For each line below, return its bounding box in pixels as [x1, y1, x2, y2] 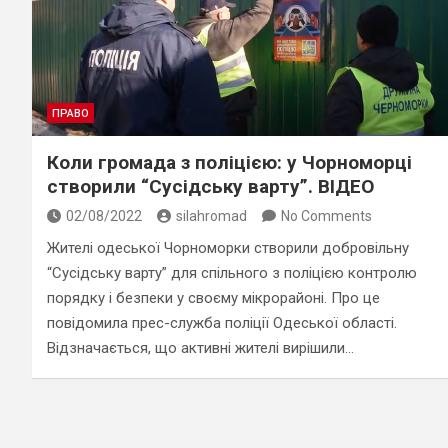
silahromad [176, 207, 247, 224]
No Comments [281, 207, 372, 224]
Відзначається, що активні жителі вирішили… [47, 338, 354, 357]
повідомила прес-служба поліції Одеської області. [47, 313, 397, 332]
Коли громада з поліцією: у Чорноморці [47, 150, 412, 174]
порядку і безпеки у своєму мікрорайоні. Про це [47, 288, 380, 307]
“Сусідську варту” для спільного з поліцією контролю [47, 263, 417, 282]
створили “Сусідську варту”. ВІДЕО [47, 174, 374, 198]
